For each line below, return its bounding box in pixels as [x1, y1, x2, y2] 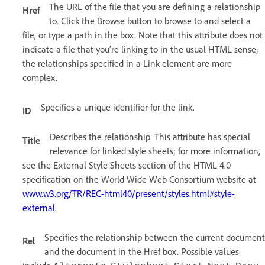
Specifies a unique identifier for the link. [41, 101, 195, 113]
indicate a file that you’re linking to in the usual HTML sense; [22, 43, 258, 55]
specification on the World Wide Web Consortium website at [22, 173, 256, 185]
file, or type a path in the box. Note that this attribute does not [22, 28, 263, 41]
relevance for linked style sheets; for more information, [50, 144, 260, 157]
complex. [22, 71, 57, 83]
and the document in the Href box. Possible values [44, 245, 239, 257]
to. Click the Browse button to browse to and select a [49, 14, 251, 27]
